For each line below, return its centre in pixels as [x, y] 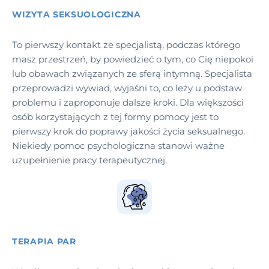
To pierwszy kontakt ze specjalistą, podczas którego [126, 44]
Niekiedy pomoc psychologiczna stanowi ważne [118, 145]
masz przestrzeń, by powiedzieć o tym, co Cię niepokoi [133, 59]
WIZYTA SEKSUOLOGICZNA [77, 14]
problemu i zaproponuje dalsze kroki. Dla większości [128, 102]
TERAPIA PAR [44, 241]
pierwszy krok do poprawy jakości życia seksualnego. [128, 131]
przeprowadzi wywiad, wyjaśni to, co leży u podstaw [127, 88]
